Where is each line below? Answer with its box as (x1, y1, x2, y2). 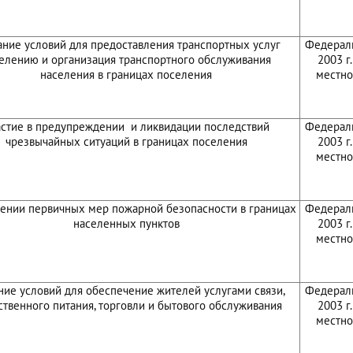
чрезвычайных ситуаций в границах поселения (5, 134, 247, 149)
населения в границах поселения (40, 67, 212, 82)
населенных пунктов (72, 216, 180, 231)
